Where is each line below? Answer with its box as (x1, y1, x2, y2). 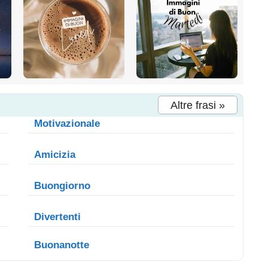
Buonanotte (34, 239, 90, 251)
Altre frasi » (170, 99, 225, 111)
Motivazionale (34, 117, 100, 129)
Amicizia (34, 148, 76, 160)
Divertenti (34, 211, 81, 223)
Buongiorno (34, 179, 91, 191)
